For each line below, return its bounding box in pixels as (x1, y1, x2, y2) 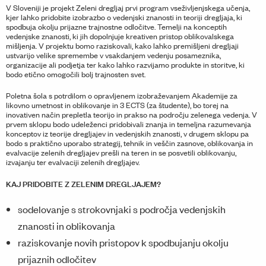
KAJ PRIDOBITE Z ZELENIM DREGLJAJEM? (6, 178, 161, 190)
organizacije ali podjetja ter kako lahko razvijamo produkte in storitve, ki (6, 59, 245, 71)
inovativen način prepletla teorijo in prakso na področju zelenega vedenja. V (6, 109, 257, 121)
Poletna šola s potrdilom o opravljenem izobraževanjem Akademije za (6, 90, 237, 102)
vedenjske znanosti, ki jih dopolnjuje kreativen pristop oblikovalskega (6, 30, 234, 42)
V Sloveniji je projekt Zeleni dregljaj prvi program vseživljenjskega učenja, (6, 2, 250, 14)
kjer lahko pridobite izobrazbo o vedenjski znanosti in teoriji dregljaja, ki (6, 11, 242, 23)
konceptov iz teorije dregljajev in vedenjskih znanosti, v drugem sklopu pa (6, 128, 249, 140)
